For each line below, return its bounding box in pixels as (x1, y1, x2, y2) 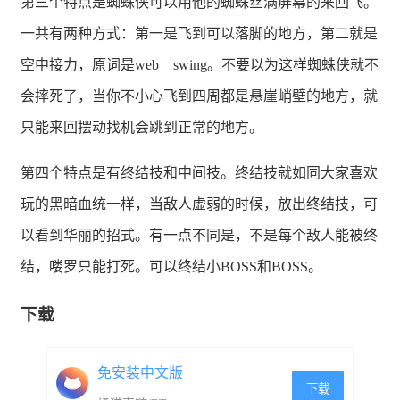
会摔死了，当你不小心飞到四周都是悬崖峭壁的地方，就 (21, 88, 378, 104)
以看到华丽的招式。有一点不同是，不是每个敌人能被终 (21, 228, 378, 244)
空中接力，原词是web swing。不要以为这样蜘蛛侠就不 (21, 57, 379, 73)
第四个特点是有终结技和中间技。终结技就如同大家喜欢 (21, 165, 378, 181)
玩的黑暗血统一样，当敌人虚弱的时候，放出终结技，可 (21, 196, 378, 212)
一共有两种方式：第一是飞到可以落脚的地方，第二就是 (21, 26, 378, 42)
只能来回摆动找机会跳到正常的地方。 (21, 120, 263, 136)
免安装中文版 (97, 364, 184, 380)
